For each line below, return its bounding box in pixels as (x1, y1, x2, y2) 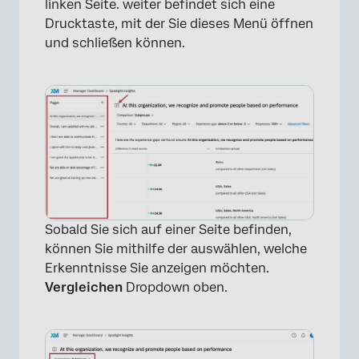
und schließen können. (45, 35, 185, 51)
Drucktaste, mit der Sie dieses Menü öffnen (45, 16, 313, 32)
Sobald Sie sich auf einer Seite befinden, (45, 222, 292, 238)
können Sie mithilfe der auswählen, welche (45, 241, 307, 257)
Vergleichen (45, 280, 123, 296)
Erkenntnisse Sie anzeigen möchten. (45, 260, 269, 276)
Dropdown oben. (123, 280, 228, 296)
